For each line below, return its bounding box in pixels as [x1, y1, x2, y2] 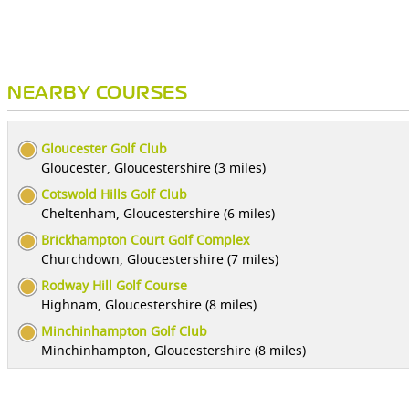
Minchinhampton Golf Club [41, 322, 207, 340]
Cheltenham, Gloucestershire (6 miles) [41, 204, 275, 222]
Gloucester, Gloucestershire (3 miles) [41, 159, 266, 176]
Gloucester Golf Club [41, 140, 167, 157]
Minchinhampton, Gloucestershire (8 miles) [41, 341, 306, 359]
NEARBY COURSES [7, 86, 187, 101]
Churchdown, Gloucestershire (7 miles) [41, 250, 278, 267]
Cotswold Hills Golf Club [41, 185, 187, 203]
